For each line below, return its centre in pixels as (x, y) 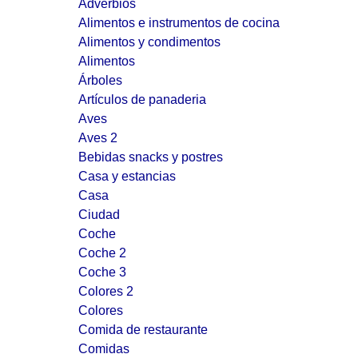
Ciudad (99, 215)
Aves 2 (98, 138)
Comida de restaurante (143, 330)
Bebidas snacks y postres (151, 157)
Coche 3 (102, 272)
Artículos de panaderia (142, 99)
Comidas (104, 349)
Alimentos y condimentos (149, 42)
